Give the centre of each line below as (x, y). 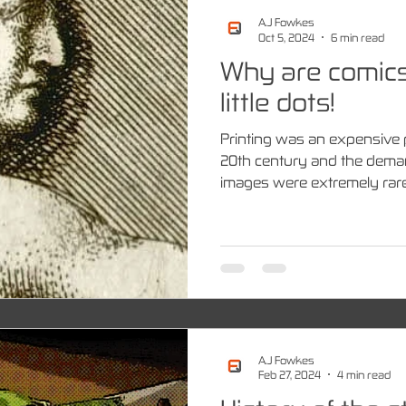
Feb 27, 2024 (290, 374)
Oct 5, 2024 (286, 37)
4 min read (364, 374)
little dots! (278, 101)
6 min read (358, 37)
